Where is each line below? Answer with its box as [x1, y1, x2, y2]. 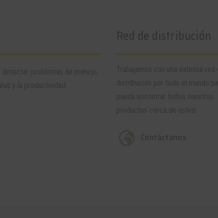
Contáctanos [141, 131, 186, 144]
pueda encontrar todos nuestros [116, 92, 214, 101]
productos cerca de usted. [116, 106, 197, 115]
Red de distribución [116, 27, 211, 45]
